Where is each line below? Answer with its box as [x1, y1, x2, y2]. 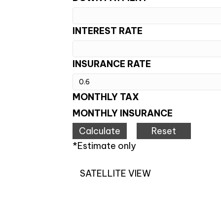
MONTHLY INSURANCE [73, 108, 173, 119]
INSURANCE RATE [73, 58, 151, 70]
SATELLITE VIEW [80, 168, 151, 180]
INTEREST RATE [73, 25, 143, 37]
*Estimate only [73, 140, 136, 152]
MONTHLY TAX [73, 91, 139, 103]
